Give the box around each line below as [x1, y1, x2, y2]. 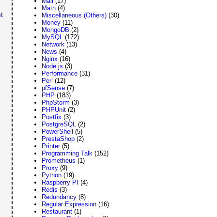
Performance [42, 69, 78, 77]
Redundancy [42, 193, 77, 201]
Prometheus [42, 156, 76, 164]
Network [42, 40, 65, 48]
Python [42, 171, 62, 179]
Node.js [42, 62, 63, 70]
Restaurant [42, 207, 73, 215]
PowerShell [42, 127, 74, 135]
